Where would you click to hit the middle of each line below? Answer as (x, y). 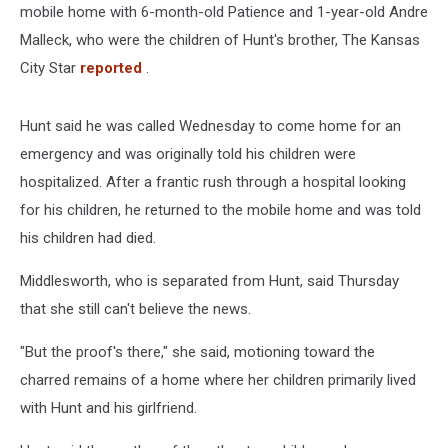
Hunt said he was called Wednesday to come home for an (210, 125)
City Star (50, 67)
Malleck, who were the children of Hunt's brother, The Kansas (220, 39)
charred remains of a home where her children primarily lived (218, 379)
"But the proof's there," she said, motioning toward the (197, 351)
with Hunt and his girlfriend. (108, 407)
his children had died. (88, 237)
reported (111, 67)
